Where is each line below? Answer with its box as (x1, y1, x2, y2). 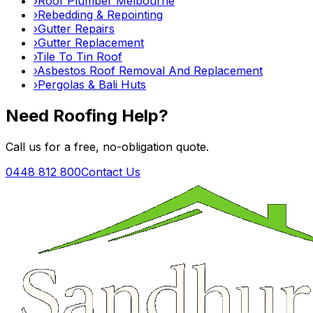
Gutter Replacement (38, 35, 144, 50)
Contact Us (81, 164, 140, 179)
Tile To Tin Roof (36, 49, 122, 64)
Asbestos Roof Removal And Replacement (37, 63, 263, 78)
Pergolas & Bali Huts (38, 77, 146, 92)
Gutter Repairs (38, 21, 115, 36)
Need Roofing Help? (6, 105, 168, 126)
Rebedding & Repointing (38, 7, 163, 22)
